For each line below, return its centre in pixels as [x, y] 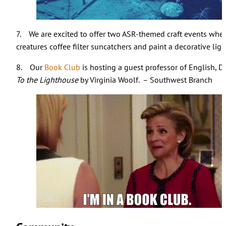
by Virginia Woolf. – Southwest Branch [145, 79]
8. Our [30, 67]
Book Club [62, 67]
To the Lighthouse [47, 79]
